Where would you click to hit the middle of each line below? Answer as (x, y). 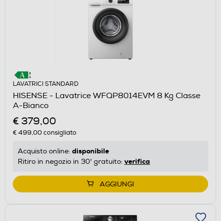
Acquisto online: (45, 151)
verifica (137, 162)
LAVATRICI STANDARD (46, 84)
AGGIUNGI (117, 184)
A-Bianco (31, 106)
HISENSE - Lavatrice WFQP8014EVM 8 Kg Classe (107, 96)
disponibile (91, 151)
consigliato (59, 133)
